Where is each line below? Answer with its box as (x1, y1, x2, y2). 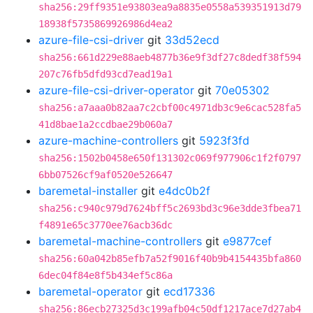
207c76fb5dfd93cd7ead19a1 (38, 68, 173, 80)
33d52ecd (165, 33, 219, 47)
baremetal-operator (38, 284, 143, 298)
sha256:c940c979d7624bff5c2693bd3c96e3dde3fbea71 (38, 203, 301, 214)
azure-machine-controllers (38, 133, 178, 147)
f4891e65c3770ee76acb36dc (38, 219, 173, 231)
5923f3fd (199, 133, 249, 147)
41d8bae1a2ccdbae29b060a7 (38, 119, 173, 130)
